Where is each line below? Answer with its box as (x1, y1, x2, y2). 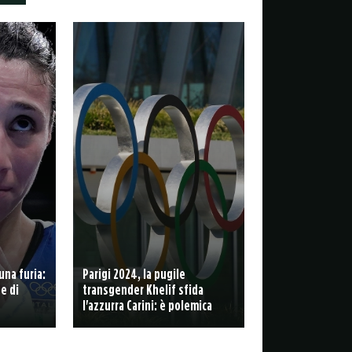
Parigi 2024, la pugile (82, 266, 185, 281)
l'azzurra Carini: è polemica (82, 297, 212, 313)
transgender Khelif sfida (82, 281, 203, 297)
